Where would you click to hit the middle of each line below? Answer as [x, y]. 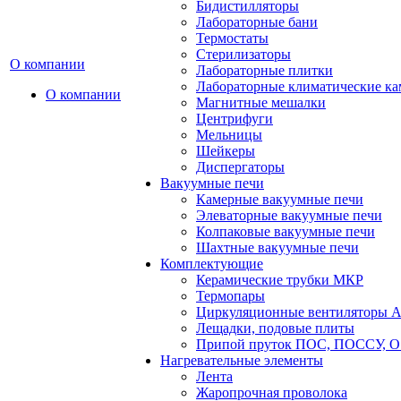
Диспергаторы [240, 167]
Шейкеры [226, 151]
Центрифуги [235, 119]
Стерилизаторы [243, 54]
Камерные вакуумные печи [280, 199]
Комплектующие [212, 264]
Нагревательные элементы [242, 360]
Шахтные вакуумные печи [277, 247]
